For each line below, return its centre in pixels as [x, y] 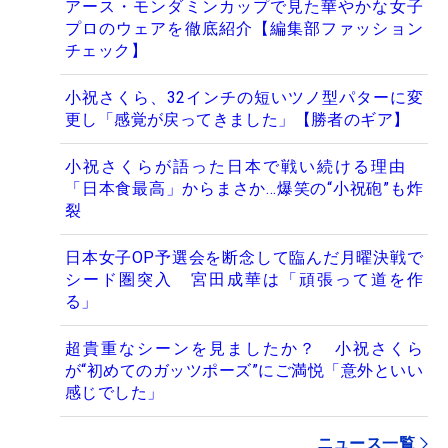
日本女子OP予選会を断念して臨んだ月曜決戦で [244, 257]
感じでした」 [114, 392]
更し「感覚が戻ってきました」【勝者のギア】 [237, 119]
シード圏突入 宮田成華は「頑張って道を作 [244, 279]
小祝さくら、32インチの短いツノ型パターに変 [244, 97]
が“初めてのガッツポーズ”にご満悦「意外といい [244, 370]
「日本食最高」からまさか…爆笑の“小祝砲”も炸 [244, 188]
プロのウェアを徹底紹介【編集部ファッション [244, 28]
